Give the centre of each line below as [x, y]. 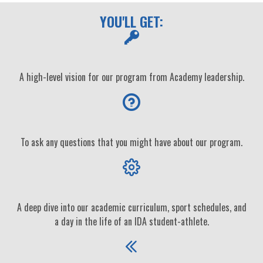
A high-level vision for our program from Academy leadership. [131, 77]
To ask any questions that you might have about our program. [131, 142]
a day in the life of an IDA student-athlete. [131, 221]
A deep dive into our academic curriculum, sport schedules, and [131, 207]
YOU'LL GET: [131, 21]
